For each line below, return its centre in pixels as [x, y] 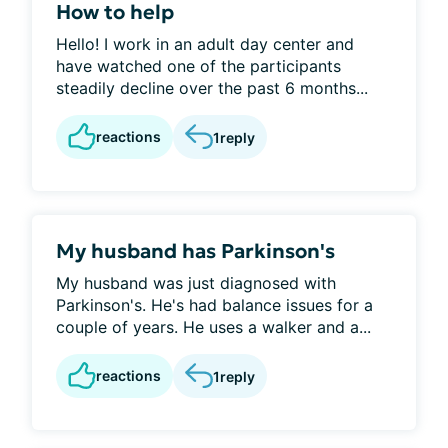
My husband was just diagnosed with [196, 283]
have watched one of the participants [198, 66]
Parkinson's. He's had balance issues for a [214, 305]
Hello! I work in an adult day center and [205, 44]
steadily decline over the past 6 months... [212, 88]
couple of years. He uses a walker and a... [213, 327]
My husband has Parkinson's [195, 251]
